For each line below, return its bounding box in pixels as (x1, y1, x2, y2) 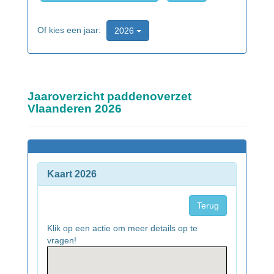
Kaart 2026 (47, 169, 97, 180)
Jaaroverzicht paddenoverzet (28, 90, 191, 103)
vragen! (47, 235, 76, 246)
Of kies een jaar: (37, 24, 103, 35)
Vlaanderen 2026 (28, 102, 122, 116)
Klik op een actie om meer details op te (47, 223, 198, 234)
